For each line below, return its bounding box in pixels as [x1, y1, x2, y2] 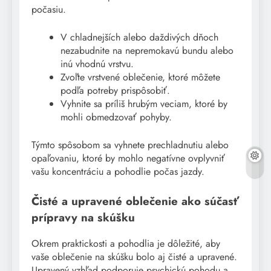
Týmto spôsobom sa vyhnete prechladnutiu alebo [31, 137, 229, 152]
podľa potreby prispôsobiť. [60, 83, 170, 97]
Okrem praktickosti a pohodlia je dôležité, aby [31, 236, 220, 250]
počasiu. [31, 2, 66, 16]
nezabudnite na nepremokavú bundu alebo [60, 43, 233, 57]
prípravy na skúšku [31, 209, 135, 226]
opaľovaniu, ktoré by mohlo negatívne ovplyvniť [31, 151, 225, 165]
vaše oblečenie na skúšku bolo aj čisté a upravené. [31, 249, 237, 264]
